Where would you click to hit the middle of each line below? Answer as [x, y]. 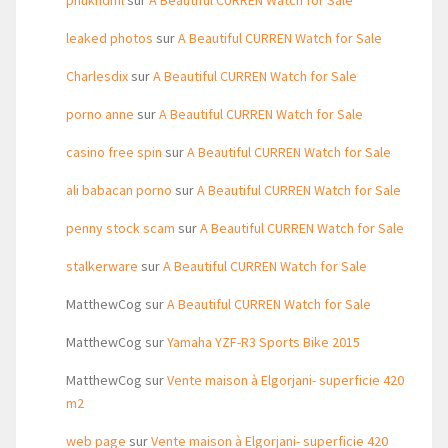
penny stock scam [120, 228]
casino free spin [114, 152]
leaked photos [109, 38]
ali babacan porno [119, 190]
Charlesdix [97, 76]
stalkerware [102, 266]
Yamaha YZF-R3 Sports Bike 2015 [263, 342]
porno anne [100, 114]
